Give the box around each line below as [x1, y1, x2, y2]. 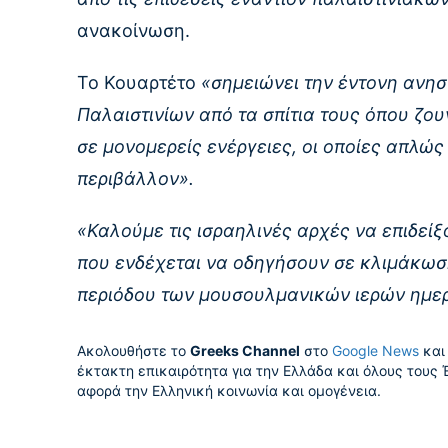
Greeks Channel [190, 342, 300, 360]
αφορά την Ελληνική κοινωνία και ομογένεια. [77, 382, 381, 400]
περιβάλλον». [77, 168, 194, 190]
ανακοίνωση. [77, 20, 190, 42]
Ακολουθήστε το [77, 342, 190, 360]
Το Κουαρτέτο [77, 72, 201, 94]
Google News [332, 342, 419, 360]
